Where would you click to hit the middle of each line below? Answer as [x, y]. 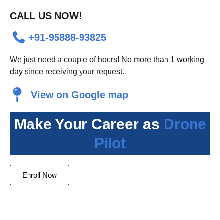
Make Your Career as [89, 124]
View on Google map [79, 95]
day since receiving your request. [67, 71]
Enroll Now [40, 175]
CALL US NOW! [46, 16]
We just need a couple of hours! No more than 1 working [107, 60]
